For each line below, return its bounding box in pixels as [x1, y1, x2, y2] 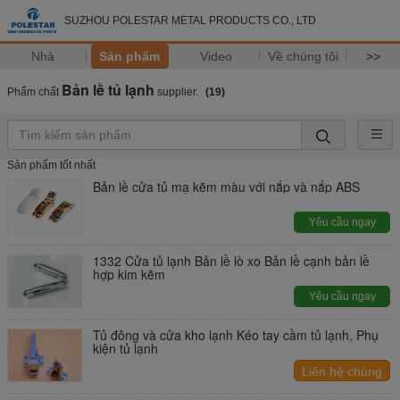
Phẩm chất [7, 86, 62, 98]
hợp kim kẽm [93, 265, 165, 283]
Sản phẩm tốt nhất [7, 159, 96, 171]
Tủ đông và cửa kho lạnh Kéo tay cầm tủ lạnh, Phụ [93, 326, 379, 344]
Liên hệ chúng [302, 364, 382, 379]
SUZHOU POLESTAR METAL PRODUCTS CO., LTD [64, 14, 316, 27]
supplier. [154, 86, 201, 98]
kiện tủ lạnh [93, 339, 158, 357]
